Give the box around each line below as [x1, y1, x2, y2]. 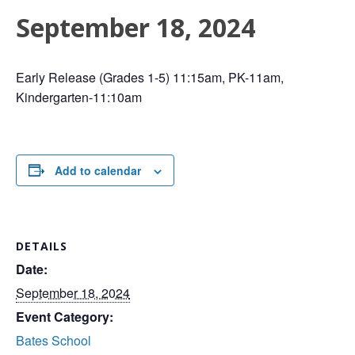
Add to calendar [55, 162, 141, 178]
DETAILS [16, 239, 67, 254]
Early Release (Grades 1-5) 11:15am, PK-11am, [16, 67, 284, 86]
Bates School [16, 331, 91, 350]
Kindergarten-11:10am [16, 87, 142, 106]
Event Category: [16, 307, 113, 326]
